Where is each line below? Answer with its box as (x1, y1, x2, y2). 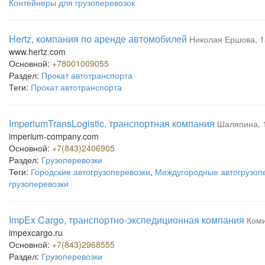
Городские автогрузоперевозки (31, 166, 150, 177)
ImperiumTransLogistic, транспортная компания (9, 117, 215, 130)
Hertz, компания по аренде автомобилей (9, 32, 187, 46)
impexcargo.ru (9, 227, 63, 238)
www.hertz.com (9, 46, 66, 57)
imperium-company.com (9, 130, 99, 142)
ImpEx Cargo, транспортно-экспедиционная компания (9, 213, 244, 227)
